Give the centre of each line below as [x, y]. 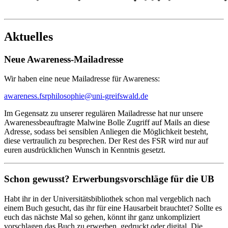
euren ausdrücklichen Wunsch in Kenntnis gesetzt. [85, 150]
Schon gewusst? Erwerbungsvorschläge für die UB [109, 179]
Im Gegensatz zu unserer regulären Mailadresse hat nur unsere [104, 113]
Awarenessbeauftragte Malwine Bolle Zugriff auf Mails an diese [107, 123]
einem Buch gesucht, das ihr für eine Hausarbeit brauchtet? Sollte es [113, 208]
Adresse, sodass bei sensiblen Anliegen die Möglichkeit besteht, [106, 132]
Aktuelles [28, 36]
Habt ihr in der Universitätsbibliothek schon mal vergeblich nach [107, 198]
